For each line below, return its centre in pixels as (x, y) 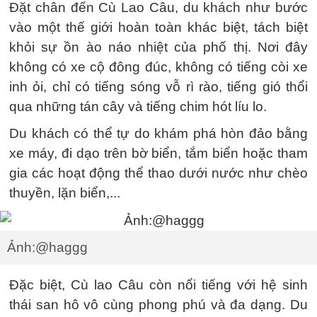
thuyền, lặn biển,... (65, 193)
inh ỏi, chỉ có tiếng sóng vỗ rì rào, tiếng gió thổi (158, 87)
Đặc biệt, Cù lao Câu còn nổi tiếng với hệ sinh (158, 284)
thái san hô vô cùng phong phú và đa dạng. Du (158, 304)
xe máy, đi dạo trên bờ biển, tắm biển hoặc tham (158, 153)
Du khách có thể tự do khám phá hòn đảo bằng (158, 133)
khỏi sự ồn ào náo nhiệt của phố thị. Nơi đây (158, 47)
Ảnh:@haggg (47, 247)
